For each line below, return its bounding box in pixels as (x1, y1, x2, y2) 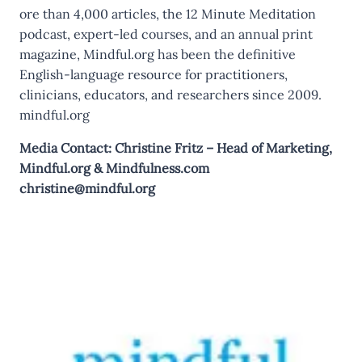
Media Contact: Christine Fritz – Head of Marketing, (19, 140, 332, 156)
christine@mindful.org (19, 180, 155, 196)
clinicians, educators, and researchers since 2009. (19, 86, 322, 103)
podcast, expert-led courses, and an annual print (19, 26, 313, 42)
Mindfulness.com (106, 160, 209, 176)
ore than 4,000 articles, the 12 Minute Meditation (19, 6, 316, 22)
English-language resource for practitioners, (19, 66, 288, 82)
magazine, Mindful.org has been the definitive (19, 46, 296, 62)
